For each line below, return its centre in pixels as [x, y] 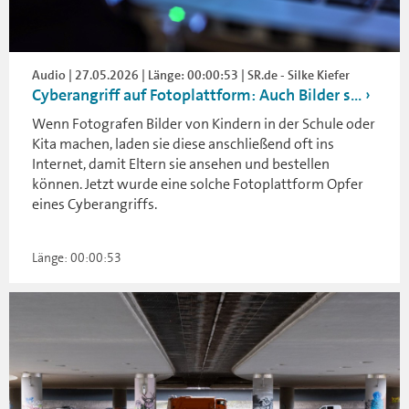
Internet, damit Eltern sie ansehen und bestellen [181, 164]
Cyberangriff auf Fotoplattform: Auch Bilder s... [197, 95]
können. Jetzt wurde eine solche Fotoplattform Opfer [198, 184]
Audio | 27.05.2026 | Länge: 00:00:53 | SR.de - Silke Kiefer [191, 75]
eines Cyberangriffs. [94, 204]
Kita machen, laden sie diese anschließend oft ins [183, 144]
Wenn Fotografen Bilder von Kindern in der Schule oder [204, 124]
